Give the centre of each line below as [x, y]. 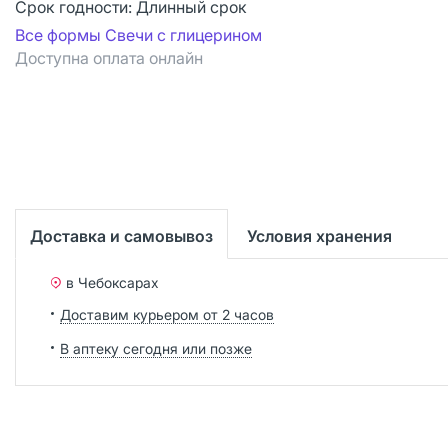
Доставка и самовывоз [121, 235]
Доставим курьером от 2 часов [167, 314]
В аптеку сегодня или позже [156, 348]
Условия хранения [319, 235]
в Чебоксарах [112, 282]
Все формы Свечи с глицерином [138, 35]
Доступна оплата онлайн [109, 58]
